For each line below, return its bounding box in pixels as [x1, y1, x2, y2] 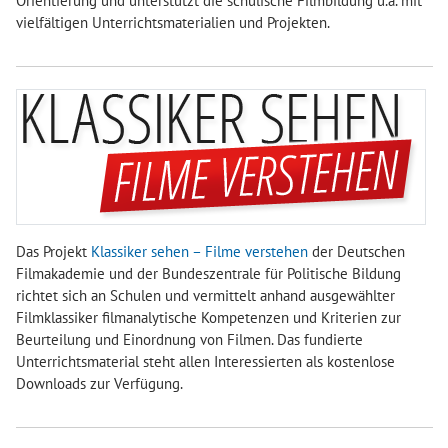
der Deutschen [308, 242, 405, 262]
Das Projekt [16, 242, 91, 262]
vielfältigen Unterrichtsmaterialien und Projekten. [16, 13, 330, 33]
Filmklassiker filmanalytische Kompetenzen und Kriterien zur [16, 308, 401, 328]
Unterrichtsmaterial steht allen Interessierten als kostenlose [16, 352, 395, 372]
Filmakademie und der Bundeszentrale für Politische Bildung [16, 264, 401, 284]
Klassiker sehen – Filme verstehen [91, 242, 308, 262]
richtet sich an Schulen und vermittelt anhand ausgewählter [16, 286, 395, 306]
